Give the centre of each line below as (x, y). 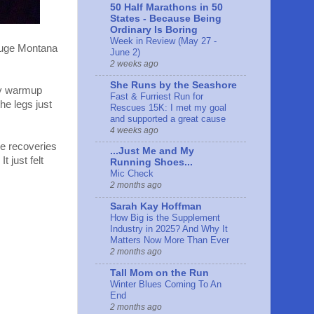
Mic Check (132, 174)
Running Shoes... (151, 163)
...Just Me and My (152, 151)
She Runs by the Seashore (173, 85)
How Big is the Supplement (165, 218)
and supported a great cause (168, 118)
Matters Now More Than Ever (170, 240)
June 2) (125, 52)
